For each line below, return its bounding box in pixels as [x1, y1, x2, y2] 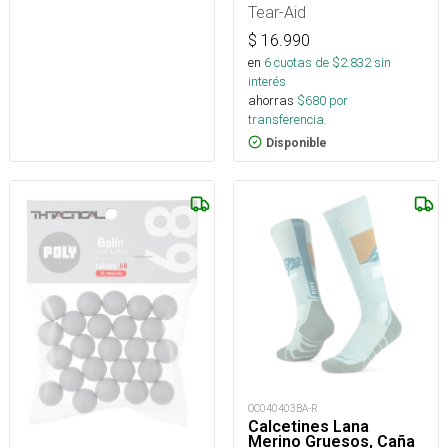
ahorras [248, 91, 294, 109]
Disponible [266, 135, 327, 150]
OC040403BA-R [248, 402, 318, 416]
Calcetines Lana [248, 417, 369, 437]
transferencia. [248, 110, 327, 128]
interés [248, 72, 286, 90]
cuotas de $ [271, 53, 340, 71]
